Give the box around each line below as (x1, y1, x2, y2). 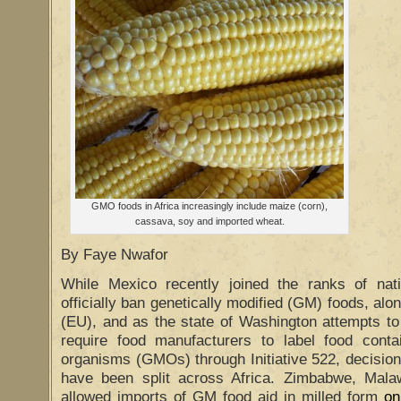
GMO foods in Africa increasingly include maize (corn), (91, 200, 328, 211)
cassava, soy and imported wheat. (134, 216, 285, 226)
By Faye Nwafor (61, 246, 168, 263)
